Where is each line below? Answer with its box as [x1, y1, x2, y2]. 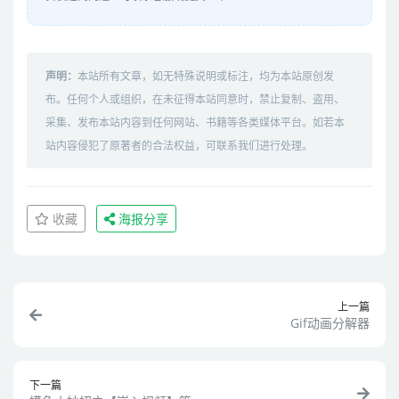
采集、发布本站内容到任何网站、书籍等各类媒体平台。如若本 [45, 115, 345, 131]
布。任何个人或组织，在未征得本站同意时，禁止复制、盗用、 [45, 92, 345, 108]
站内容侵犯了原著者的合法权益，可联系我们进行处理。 [45, 138, 313, 154]
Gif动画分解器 [290, 314, 370, 332]
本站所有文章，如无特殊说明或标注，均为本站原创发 [77, 69, 334, 85]
